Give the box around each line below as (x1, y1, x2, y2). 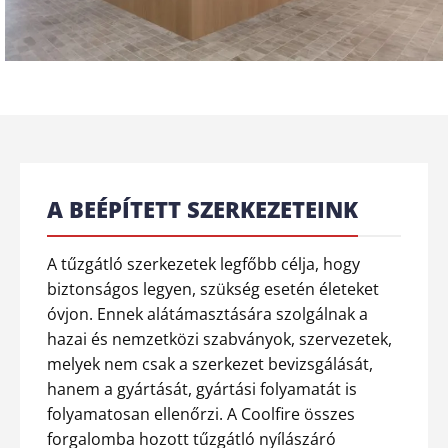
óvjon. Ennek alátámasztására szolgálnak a (47, 302, 368, 325)
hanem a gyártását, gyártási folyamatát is (47, 377, 357, 400)
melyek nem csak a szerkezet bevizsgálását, (47, 352, 373, 375)
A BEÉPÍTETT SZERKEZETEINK (47, 193, 358, 224)
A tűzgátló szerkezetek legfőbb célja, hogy (47, 252, 360, 275)
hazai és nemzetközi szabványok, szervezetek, (47, 327, 392, 350)
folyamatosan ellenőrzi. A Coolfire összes (47, 402, 355, 425)
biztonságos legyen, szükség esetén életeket (47, 277, 379, 300)
